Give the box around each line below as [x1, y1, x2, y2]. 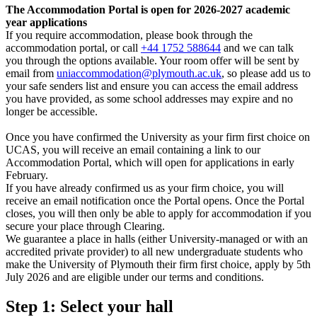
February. [6, 168, 48, 181]
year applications [6, 16, 87, 28]
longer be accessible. [6, 105, 98, 117]
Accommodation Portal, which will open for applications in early [6, 156, 294, 168]
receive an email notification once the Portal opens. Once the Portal [6, 194, 304, 207]
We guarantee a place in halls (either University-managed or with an [6, 232, 308, 245]
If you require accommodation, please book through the [6, 28, 253, 41]
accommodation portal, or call [6, 41, 141, 54]
